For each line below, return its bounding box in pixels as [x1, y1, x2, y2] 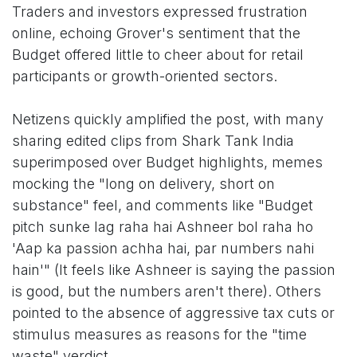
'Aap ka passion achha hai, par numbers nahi [12, 240, 314, 257]
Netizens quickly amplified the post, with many [12, 111, 324, 128]
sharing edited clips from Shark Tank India [12, 132, 294, 150]
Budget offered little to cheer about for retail [12, 46, 304, 64]
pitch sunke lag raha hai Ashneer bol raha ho [12, 218, 313, 236]
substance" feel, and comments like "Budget [12, 197, 313, 214]
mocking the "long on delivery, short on [12, 175, 275, 193]
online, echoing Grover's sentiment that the [12, 25, 300, 42]
